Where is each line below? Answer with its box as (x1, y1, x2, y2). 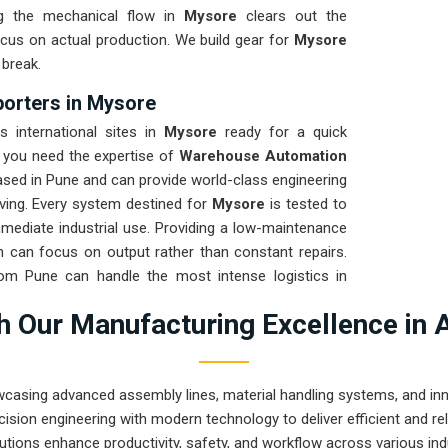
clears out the (237, 7, 347, 26)
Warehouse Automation (179, 147, 348, 166)
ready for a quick (217, 123, 347, 142)
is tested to (270, 195, 347, 214)
